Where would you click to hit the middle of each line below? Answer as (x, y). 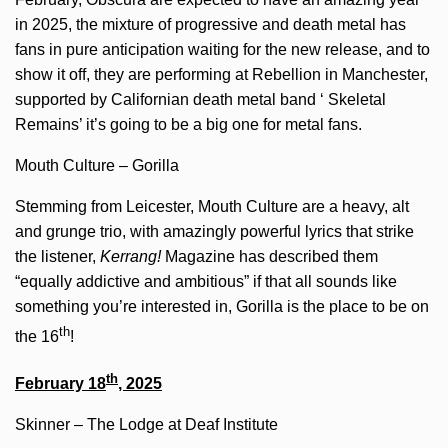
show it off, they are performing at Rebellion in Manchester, (221, 75)
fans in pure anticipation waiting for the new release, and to (222, 50)
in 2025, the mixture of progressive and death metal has (210, 25)
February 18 (60, 384)
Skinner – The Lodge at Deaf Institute (146, 425)
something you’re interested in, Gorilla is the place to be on (222, 307)
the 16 (37, 337)
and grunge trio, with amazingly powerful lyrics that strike (214, 232)
